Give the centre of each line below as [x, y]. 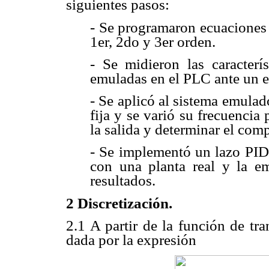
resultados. [123, 181]
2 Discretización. [119, 203]
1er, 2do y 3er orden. [153, 41]
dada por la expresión [131, 240]
